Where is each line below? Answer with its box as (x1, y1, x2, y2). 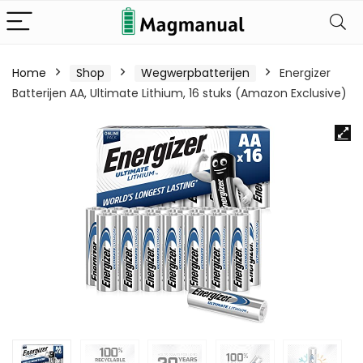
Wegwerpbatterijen (141, 65, 250, 81)
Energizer (280, 65, 331, 81)
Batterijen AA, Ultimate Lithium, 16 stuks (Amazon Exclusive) (12, 85, 347, 101)
